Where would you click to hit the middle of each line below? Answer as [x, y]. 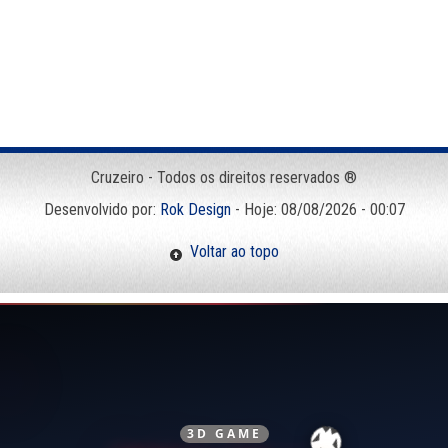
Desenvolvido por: [101, 210]
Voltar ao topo [231, 252]
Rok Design [195, 210]
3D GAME [224, 433]
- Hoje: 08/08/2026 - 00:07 [317, 210]
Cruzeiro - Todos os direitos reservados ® [224, 178]
